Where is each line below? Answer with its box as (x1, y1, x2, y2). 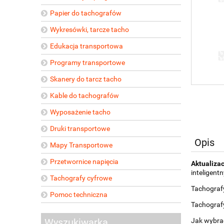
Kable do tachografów (49, 91, 119, 99)
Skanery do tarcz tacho (49, 74, 121, 83)
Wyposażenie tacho (49, 107, 110, 116)
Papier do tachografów (49, 8, 121, 17)
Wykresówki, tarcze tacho (49, 25, 129, 33)
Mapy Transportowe (49, 140, 112, 149)
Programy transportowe (49, 58, 125, 66)
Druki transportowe (49, 124, 110, 132)
